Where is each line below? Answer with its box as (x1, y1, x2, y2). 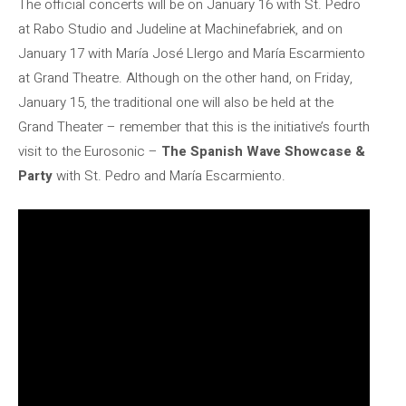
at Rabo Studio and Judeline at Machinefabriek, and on (18, 19, 343, 39)
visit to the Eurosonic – (18, 141, 161, 161)
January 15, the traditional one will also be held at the (18, 92, 333, 112)
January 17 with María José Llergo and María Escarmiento (18, 43, 365, 63)
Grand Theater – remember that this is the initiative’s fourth (18, 117, 370, 137)
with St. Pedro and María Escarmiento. (56, 166, 285, 186)
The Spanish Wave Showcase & (161, 141, 365, 161)
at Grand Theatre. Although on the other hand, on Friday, (18, 68, 353, 88)
